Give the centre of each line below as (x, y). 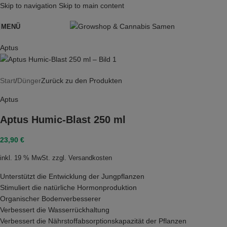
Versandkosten (90, 158)
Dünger (29, 81)
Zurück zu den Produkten (82, 81)
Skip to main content (91, 6)
